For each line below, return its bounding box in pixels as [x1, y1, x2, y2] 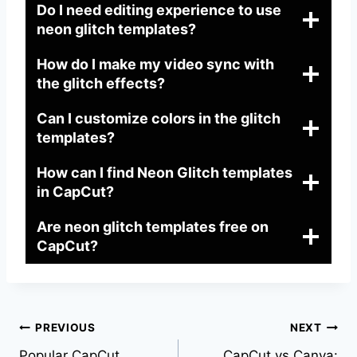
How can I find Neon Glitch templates [37, 163, 292, 181]
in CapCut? [37, 182, 114, 200]
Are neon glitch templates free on [37, 218, 269, 235]
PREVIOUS [35, 321, 96, 335]
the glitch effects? [37, 74, 165, 92]
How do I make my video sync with [37, 55, 274, 73]
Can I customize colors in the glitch [37, 109, 280, 127]
